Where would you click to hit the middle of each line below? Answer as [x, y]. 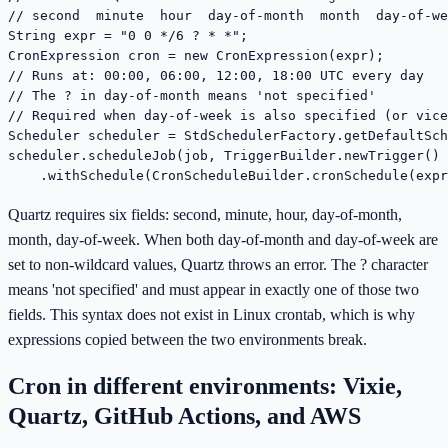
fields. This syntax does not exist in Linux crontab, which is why [211, 314]
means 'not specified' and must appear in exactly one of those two [213, 289]
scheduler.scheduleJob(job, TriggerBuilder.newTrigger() [224, 155]
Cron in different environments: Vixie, [205, 386]
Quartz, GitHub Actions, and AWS [184, 416]
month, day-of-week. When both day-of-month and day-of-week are [223, 239]
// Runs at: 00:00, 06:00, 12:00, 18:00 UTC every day [216, 75]
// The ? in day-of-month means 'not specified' [192, 95]
